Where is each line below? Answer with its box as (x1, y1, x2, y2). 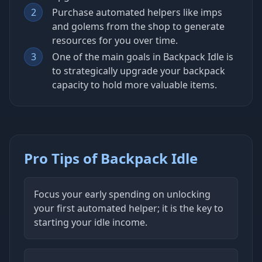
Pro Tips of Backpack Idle (24, 148, 198, 168)
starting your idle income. (34, 215, 147, 229)
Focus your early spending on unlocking (34, 187, 211, 201)
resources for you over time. (52, 33, 178, 47)
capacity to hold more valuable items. (52, 78, 217, 91)
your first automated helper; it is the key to (34, 201, 223, 215)
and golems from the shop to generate (52, 19, 225, 33)
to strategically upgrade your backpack (52, 64, 225, 77)
